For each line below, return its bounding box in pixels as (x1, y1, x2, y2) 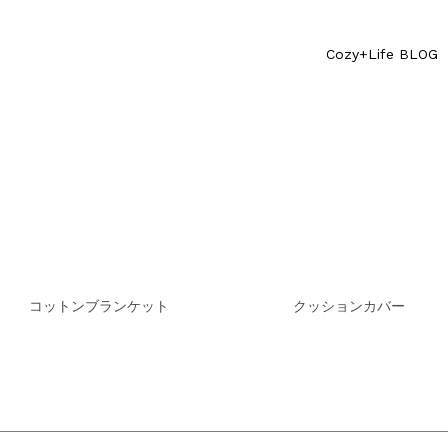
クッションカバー (293, 299, 405, 314)
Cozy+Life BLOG (326, 46, 438, 62)
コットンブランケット (29, 299, 169, 314)
